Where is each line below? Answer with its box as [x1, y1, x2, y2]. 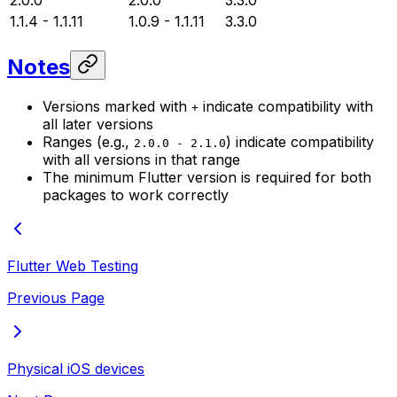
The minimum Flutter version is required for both [43, 168, 371, 187]
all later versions [43, 115, 153, 134]
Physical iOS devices [7, 360, 144, 378]
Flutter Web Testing [7, 257, 138, 276]
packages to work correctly [43, 186, 229, 205]
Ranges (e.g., [43, 133, 134, 152]
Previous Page [7, 289, 105, 307]
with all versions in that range [43, 151, 240, 169]
